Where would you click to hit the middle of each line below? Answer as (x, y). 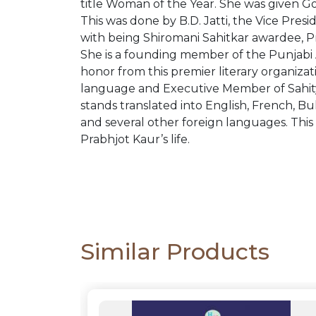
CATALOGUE (87, 59)
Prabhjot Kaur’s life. (135, 140)
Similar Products (175, 252)
